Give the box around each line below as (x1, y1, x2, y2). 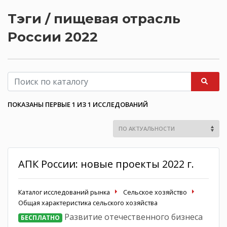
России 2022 (8, 28, 98, 45)
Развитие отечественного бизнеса (62, 211, 203, 222)
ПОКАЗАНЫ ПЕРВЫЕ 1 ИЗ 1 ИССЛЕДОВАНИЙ (8, 99, 148, 109)
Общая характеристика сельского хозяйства (18, 198, 158, 207)
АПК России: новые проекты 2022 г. (18, 157, 194, 171)
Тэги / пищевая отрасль (8, 10, 180, 27)
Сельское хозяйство (123, 187, 187, 197)
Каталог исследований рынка (18, 187, 110, 197)
